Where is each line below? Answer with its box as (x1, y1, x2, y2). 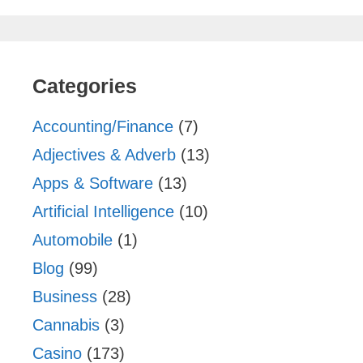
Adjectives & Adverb (32, 145, 176, 164)
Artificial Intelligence (32, 202, 174, 220)
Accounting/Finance (32, 117, 173, 135)
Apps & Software (32, 173, 153, 192)
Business (32, 287, 97, 305)
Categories (32, 74, 137, 97)
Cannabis (32, 315, 100, 334)
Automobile (32, 230, 113, 249)
